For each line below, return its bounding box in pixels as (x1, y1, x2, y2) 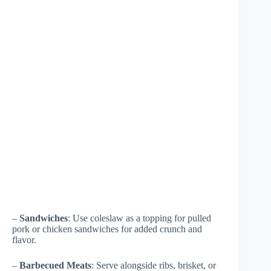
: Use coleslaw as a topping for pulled (68, 212, 211, 223)
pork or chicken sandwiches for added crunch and (12, 223, 202, 234)
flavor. (12, 234, 36, 245)
